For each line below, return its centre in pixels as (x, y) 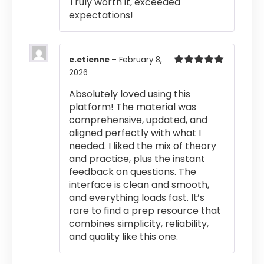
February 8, (141, 60)
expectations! (101, 15)
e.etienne (90, 60)
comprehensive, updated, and (138, 120)
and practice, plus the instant (137, 159)
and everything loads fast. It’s (137, 197)
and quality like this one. (123, 236)
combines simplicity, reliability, (139, 223)
